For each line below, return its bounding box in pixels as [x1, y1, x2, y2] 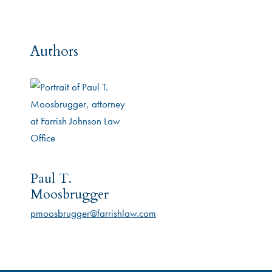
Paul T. [30, 169, 72, 188]
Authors [30, 42, 78, 61]
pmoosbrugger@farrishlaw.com [30, 206, 156, 220]
